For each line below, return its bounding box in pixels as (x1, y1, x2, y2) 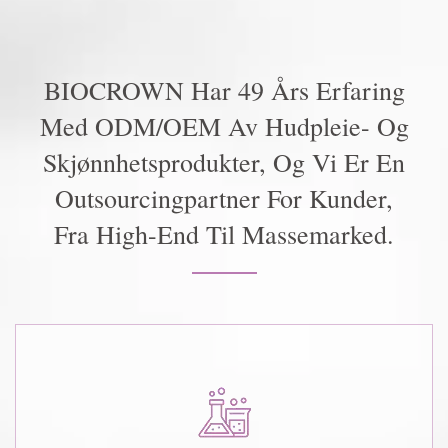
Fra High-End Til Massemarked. (54, 216, 394, 251)
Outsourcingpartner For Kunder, (55, 180, 393, 215)
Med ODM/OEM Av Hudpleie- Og (39, 108, 409, 143)
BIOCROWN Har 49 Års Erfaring (43, 72, 405, 107)
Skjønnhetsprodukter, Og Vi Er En (43, 144, 405, 179)
